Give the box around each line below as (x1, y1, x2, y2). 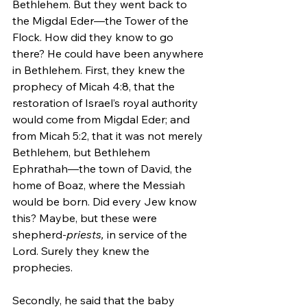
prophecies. (12, 260, 78, 274)
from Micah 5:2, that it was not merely (12, 128, 206, 143)
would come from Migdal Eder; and (12, 112, 193, 126)
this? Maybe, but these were (12, 210, 160, 225)
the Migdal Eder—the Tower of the (12, 13, 191, 27)
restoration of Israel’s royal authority (12, 95, 201, 110)
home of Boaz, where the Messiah (12, 177, 188, 192)
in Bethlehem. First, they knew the (12, 62, 188, 77)
